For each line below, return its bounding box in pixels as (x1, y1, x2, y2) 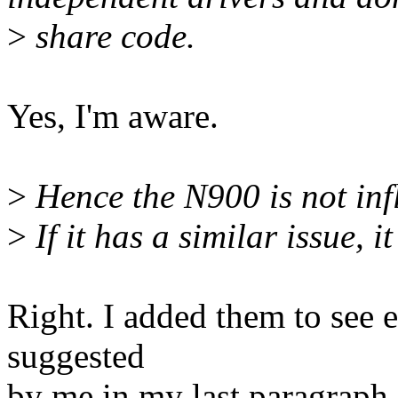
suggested (7, 337, 145, 376)
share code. (27, 17, 195, 56)
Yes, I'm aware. (7, 97, 219, 136)
